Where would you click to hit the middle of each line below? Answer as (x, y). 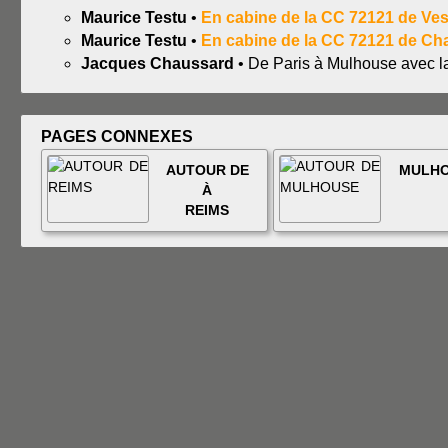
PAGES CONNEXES (117, 136)
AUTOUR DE (207, 169)
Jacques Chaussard (157, 63)
